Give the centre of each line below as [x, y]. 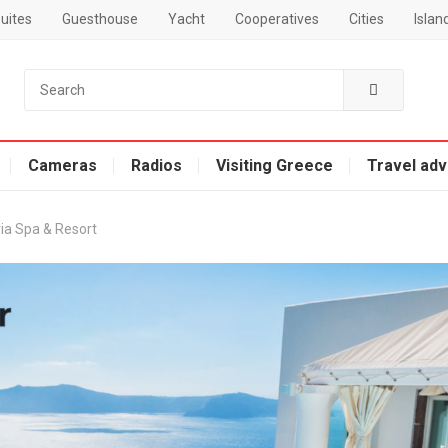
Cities [366, 19]
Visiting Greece [274, 165]
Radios [156, 165]
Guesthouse [99, 19]
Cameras [62, 165]
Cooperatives [276, 19]
